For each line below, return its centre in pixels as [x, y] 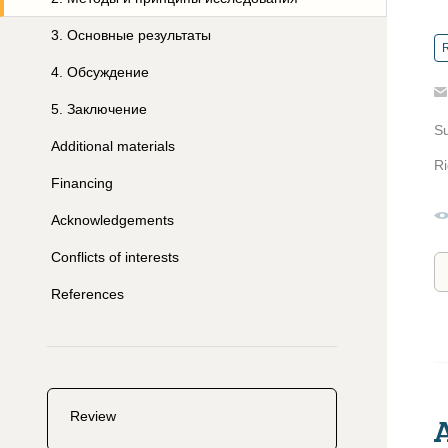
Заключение [107, 109]
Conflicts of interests [115, 257]
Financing [82, 183]
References [87, 294]
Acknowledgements [112, 220]
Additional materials [113, 146]
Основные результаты [139, 35]
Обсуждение [108, 72]
